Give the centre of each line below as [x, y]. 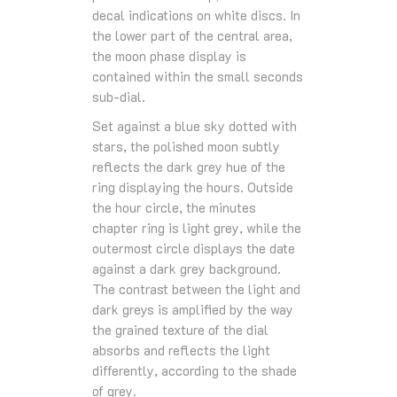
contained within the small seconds [198, 76]
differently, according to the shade [195, 370]
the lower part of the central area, [192, 35]
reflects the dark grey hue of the [189, 166]
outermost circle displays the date [194, 248]
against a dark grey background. [187, 268]
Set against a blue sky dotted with [195, 125]
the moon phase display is [169, 55]
